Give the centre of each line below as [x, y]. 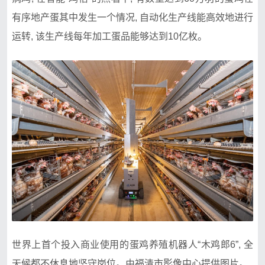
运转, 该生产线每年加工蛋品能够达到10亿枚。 [109, 36]
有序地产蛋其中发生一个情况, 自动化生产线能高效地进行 [132, 17]
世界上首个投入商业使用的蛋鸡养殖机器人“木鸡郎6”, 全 [132, 244]
